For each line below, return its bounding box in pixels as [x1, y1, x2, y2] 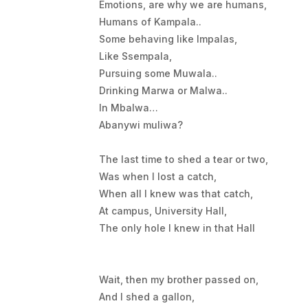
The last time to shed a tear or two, [98, 153, 268, 165]
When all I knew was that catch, [98, 188, 253, 199]
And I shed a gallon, [98, 291, 195, 302]
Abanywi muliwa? [98, 119, 183, 131]
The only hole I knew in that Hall [98, 222, 255, 234]
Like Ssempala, [98, 50, 172, 62]
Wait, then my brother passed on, [98, 274, 258, 285]
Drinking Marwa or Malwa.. [98, 85, 228, 96]
